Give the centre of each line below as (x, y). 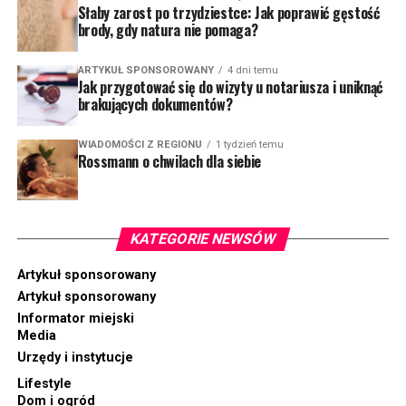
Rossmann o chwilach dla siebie (169, 161)
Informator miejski (75, 318)
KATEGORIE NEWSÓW (203, 238)
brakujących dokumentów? (155, 104)
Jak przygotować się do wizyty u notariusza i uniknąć (230, 87)
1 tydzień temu (249, 144)
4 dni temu (252, 70)
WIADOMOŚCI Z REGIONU (140, 144)
